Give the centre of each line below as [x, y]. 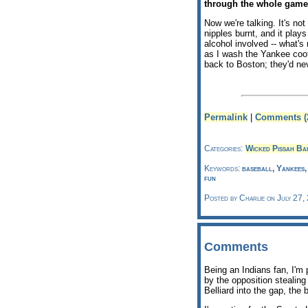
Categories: [223, 148]
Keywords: [223, 168]
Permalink [226, 117]
